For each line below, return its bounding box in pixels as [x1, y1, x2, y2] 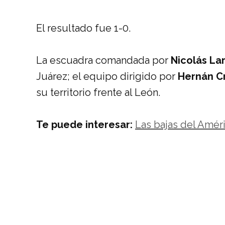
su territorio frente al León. [36, 86, 160, 98]
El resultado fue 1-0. [36, 22, 131, 34]
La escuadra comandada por [36, 54, 171, 66]
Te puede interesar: [36, 119, 135, 131]
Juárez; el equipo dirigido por [36, 70, 178, 82]
